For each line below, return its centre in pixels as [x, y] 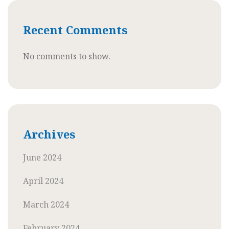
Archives [49, 134]
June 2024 [42, 157]
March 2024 [46, 204]
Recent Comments [75, 29]
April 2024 [43, 181]
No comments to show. [67, 56]
